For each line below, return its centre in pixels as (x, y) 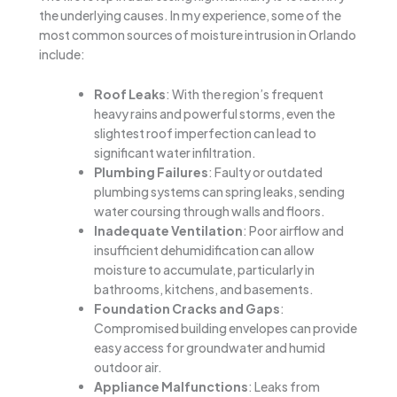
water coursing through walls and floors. (210, 210)
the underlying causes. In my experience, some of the (190, 16)
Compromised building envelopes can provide (226, 327)
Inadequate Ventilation (168, 230)
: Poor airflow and (293, 230)
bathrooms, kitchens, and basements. (204, 288)
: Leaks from (284, 386)
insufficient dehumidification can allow (204, 249)
